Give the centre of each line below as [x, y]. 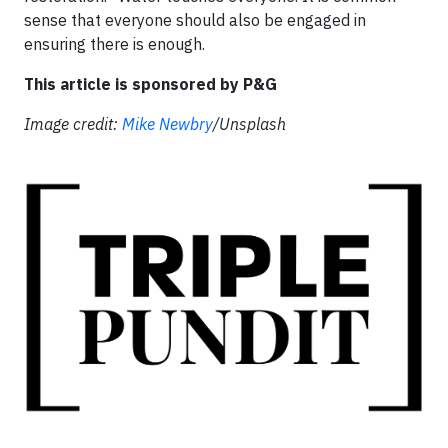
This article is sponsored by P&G [150, 83]
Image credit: [73, 123]
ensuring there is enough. [114, 43]
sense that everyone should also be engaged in [195, 19]
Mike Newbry [167, 123]
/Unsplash [249, 123]
